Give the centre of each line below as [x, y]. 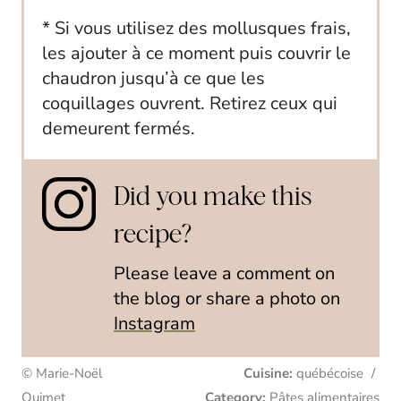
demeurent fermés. [119, 128]
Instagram [154, 323]
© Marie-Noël [62, 373]
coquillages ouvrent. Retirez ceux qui [190, 103]
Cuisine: [268, 373]
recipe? [153, 233]
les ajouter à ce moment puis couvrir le [196, 53]
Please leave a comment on [224, 273]
